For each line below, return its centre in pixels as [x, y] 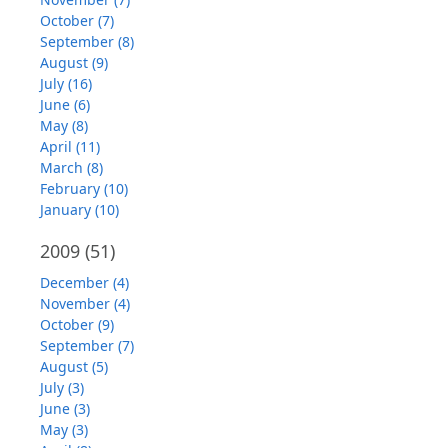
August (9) [74, 63]
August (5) [74, 367]
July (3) [62, 388]
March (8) [71, 168]
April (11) [70, 147]
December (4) [84, 283]
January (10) [79, 210]
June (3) [65, 409]
